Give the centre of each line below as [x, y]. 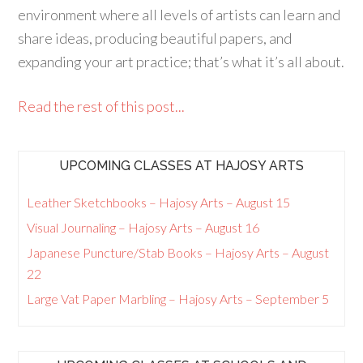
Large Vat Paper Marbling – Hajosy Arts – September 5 [178, 299]
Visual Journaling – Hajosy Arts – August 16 [143, 227]
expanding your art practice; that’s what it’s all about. [181, 62]
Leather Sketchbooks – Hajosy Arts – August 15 [159, 202]
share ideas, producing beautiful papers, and [155, 38]
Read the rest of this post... [102, 106]
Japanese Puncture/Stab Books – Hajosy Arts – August [178, 252]
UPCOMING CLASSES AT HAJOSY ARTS [181, 166]
